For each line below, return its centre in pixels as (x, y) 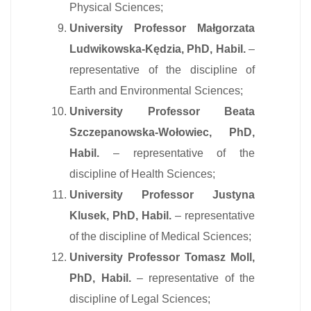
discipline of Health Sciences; (143, 174)
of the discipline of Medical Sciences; (161, 236)
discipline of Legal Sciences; (140, 299)
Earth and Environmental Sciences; (157, 90)
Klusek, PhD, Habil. (121, 215)
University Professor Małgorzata (162, 28)
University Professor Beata (162, 111)
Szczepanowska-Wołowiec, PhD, (162, 132)
